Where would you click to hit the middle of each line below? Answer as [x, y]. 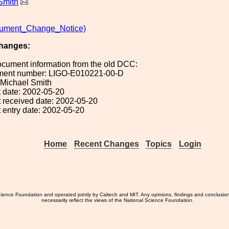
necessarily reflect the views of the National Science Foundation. [118, 200]
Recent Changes [106, 144]
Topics [159, 144]
